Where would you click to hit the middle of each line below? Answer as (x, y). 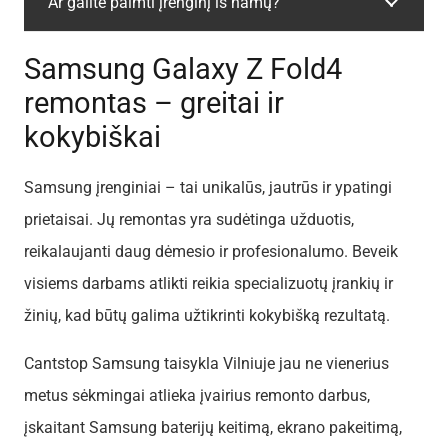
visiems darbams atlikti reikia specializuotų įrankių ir (208, 283)
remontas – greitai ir (154, 103)
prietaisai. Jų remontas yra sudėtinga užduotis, (189, 219)
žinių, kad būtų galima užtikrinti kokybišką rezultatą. (207, 315)
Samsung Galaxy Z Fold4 (183, 69)
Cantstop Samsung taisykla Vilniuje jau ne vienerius (206, 363)
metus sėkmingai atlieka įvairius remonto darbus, (197, 395)
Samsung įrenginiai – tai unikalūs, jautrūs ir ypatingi (208, 187)
